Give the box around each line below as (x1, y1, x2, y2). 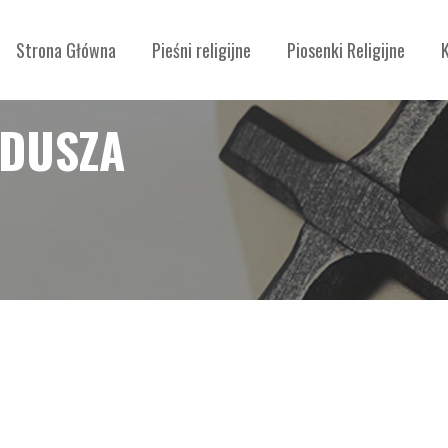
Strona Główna (16, 37, 116, 63)
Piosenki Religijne (287, 37, 405, 63)
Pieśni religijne (152, 37, 251, 63)
